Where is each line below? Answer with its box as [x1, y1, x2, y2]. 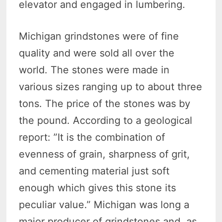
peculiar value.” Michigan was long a [19, 198, 190, 211]
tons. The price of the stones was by [19, 97, 191, 110]
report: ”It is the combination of [19, 131, 166, 143]
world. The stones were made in [19, 63, 170, 76]
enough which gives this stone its [19, 181, 176, 194]
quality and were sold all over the [19, 47, 175, 59]
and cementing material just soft [19, 165, 170, 177]
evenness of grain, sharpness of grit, [19, 148, 190, 160]
